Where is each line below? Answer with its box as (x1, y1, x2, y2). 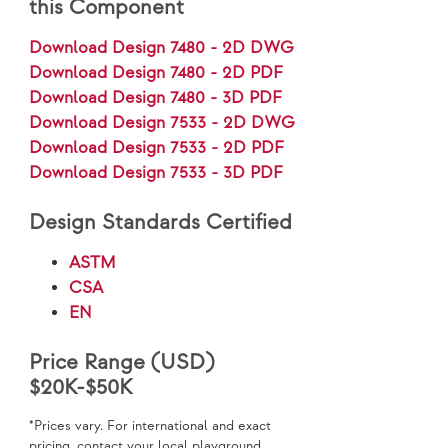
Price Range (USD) (29, 350, 215, 376)
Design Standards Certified (29, 210, 293, 236)
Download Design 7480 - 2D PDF (29, 63, 284, 84)
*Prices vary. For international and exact (29, 418, 272, 435)
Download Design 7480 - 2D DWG (29, 38, 295, 59)
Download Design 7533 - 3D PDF (29, 163, 284, 184)
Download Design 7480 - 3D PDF (29, 88, 283, 109)
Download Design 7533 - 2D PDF (29, 138, 285, 159)
